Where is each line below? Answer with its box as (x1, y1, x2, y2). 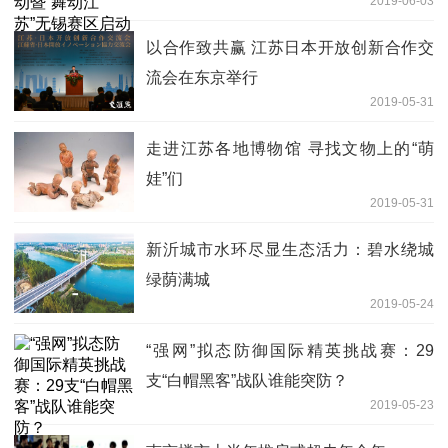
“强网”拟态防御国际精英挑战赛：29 (146, 342, 434, 360)
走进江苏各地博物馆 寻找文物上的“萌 (146, 140, 434, 158)
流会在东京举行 (146, 69, 258, 87)
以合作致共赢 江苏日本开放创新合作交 (146, 39, 434, 57)
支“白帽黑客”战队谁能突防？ (146, 372, 348, 390)
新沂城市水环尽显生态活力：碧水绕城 (146, 241, 434, 259)
